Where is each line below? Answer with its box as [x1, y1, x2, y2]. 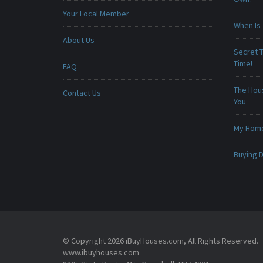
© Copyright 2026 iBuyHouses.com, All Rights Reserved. [63, 235, 258, 246]
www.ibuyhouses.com [63, 247, 139, 258]
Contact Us [63, 87, 101, 98]
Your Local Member [63, 8, 129, 19]
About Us [63, 35, 95, 45]
